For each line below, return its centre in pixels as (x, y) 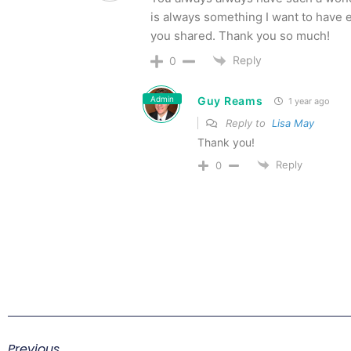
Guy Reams (230, 101)
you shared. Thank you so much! (240, 35)
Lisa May (293, 123)
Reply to (247, 123)
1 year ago (308, 101)
